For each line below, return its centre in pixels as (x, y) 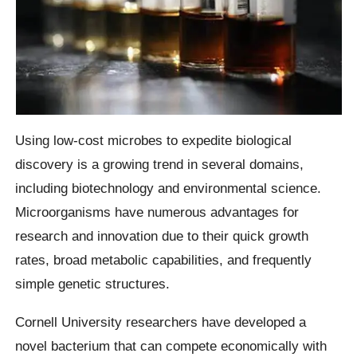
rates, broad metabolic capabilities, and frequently (164, 260)
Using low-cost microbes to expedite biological (154, 141)
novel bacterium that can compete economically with (171, 345)
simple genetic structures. (93, 284)
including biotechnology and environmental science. (169, 188)
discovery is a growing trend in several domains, (160, 165)
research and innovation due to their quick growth (162, 236)
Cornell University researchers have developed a (161, 322)
